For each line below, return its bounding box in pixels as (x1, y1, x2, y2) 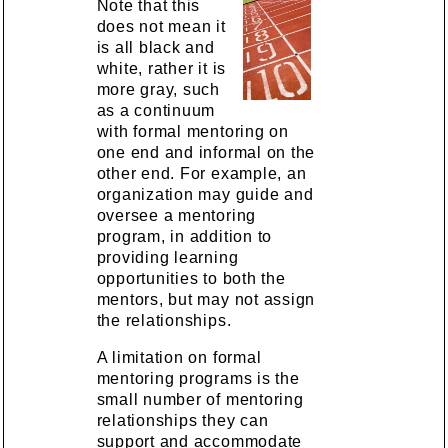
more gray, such (96, 80, 221, 98)
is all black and (96, 38, 215, 56)
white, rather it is (96, 59, 227, 77)
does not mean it (96, 17, 226, 35)
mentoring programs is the (96, 369, 300, 387)
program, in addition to (96, 227, 273, 245)
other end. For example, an (96, 164, 307, 182)
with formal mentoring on (96, 122, 289, 140)
